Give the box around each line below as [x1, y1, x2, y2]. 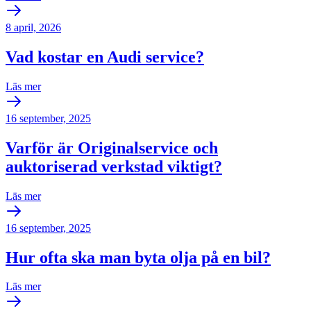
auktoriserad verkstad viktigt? [6, 157, 222, 176]
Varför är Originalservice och [6, 138, 218, 157]
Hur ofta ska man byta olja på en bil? [6, 248, 271, 267]
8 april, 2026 [6, 22, 61, 34]
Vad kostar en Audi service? [6, 47, 204, 66]
